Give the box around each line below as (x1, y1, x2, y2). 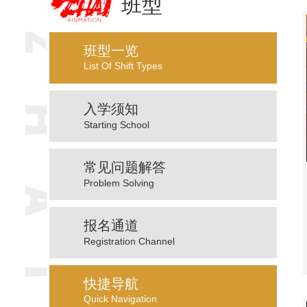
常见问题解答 (84, 160, 166, 175)
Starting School (84, 119, 149, 131)
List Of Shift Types (84, 60, 162, 72)
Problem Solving (84, 177, 154, 189)
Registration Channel (84, 236, 175, 247)
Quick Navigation (84, 293, 157, 305)
